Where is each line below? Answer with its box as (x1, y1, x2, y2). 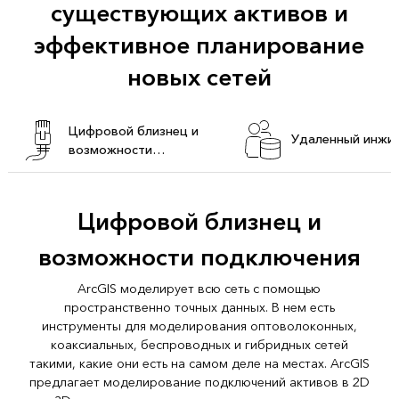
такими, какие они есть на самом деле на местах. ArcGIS (28, 353, 370, 376)
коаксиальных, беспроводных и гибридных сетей (50, 334, 348, 357)
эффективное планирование (34, 26, 365, 68)
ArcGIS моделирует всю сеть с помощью (77, 278, 322, 301)
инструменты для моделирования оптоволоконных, (41, 315, 357, 338)
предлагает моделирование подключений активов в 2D (28, 371, 370, 395)
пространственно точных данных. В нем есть (63, 297, 335, 320)
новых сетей (126, 58, 272, 100)
